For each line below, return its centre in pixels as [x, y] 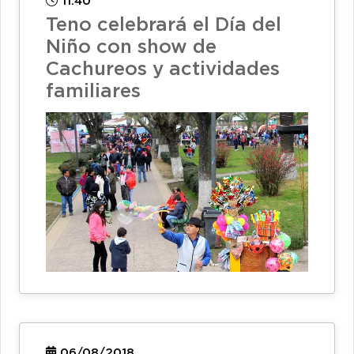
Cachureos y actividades [163, 69]
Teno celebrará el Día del [164, 25]
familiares [93, 91]
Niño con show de [131, 47]
